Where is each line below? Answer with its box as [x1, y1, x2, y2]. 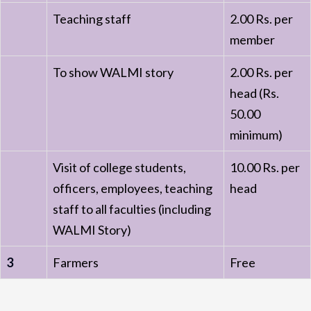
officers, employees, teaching [53, 180, 212, 196]
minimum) [230, 127, 283, 142]
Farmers [53, 255, 99, 270]
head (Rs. [230, 85, 279, 101]
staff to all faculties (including [53, 201, 211, 217]
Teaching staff [53, 11, 131, 26]
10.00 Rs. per [230, 160, 300, 175]
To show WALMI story [53, 65, 174, 80]
